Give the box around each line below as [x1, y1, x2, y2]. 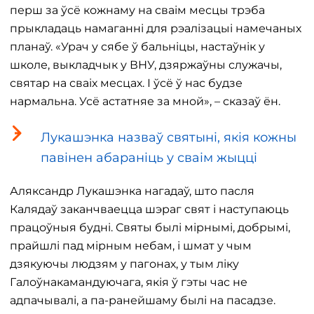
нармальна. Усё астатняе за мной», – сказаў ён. [10, 95, 280, 108]
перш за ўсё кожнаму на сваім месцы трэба [10, 4, 265, 17]
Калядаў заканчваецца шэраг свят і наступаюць [10, 203, 289, 216]
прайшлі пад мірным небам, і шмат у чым [10, 239, 252, 252]
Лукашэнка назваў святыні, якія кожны [41, 130, 296, 145]
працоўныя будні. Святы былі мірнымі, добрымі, [10, 221, 290, 234]
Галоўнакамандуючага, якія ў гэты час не [10, 275, 247, 289]
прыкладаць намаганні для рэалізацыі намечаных [10, 22, 301, 35]
